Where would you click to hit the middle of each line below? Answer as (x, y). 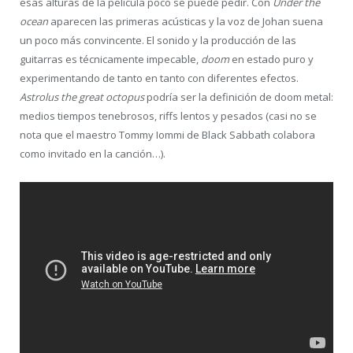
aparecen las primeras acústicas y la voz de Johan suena (187, 21)
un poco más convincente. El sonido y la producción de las (158, 40)
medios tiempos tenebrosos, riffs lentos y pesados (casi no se (168, 115)
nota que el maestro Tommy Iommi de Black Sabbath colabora (167, 134)
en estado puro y (273, 59)
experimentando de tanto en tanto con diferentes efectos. (159, 78)
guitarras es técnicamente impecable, (110, 59)
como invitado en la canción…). (93, 153)
